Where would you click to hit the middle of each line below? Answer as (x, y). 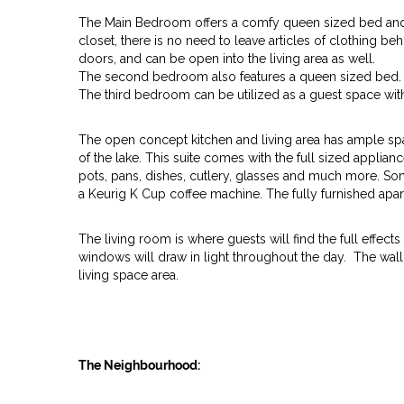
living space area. (129, 275)
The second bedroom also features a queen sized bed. (240, 77)
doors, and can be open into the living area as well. (227, 59)
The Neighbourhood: (139, 365)
